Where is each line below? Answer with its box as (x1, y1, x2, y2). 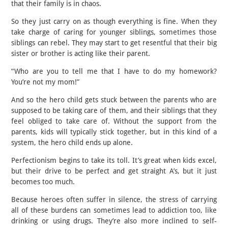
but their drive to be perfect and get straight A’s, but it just (11, 166, 217, 175)
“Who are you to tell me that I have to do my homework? (11, 67, 217, 75)
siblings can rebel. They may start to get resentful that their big (11, 38, 217, 47)
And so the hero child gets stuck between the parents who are (11, 95, 217, 104)
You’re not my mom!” (11, 77, 80, 86)
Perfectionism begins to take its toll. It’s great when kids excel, (11, 156, 217, 164)
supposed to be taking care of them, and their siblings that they (11, 106, 217, 115)
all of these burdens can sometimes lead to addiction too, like (11, 206, 217, 214)
